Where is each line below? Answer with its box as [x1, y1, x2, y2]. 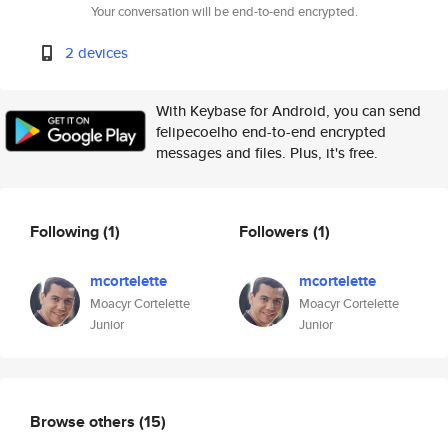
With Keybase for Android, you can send [156, 100, 421, 121]
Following [30, 219, 103, 243]
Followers [239, 219, 313, 243]
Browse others [30, 409, 139, 433]
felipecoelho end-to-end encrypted [156, 121, 386, 142]
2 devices [65, 42, 129, 63]
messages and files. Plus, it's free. [156, 142, 378, 163]
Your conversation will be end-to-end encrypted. [90, 2, 358, 21]
